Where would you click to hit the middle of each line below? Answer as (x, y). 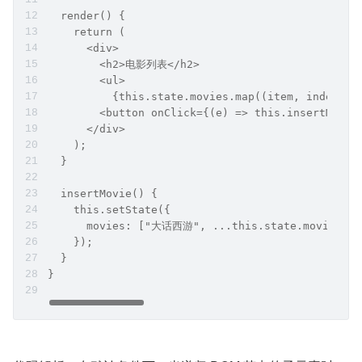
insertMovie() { (103, 194)
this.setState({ (109, 210)
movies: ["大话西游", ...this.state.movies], (201, 226)
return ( (86, 32)
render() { (86, 16)
